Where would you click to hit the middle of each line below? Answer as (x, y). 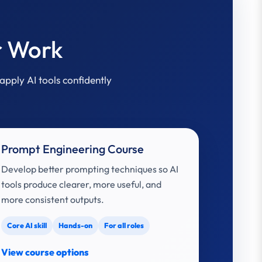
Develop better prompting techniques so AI (90, 169)
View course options (45, 252)
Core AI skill (27, 225)
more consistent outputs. (53, 199)
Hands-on (76, 225)
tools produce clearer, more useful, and (82, 184)
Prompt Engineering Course (73, 149)
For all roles (124, 225)
